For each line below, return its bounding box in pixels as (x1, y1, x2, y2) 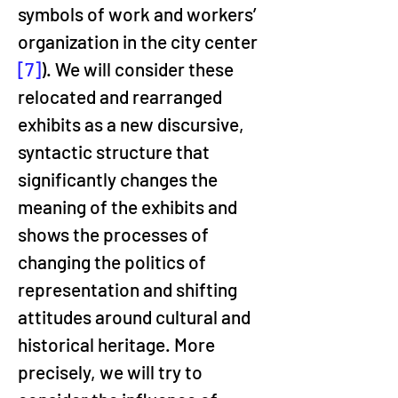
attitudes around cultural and (18, 306, 254, 328)
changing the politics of (18, 251, 210, 273)
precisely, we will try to (18, 361, 206, 383)
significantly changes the (18, 168, 221, 190)
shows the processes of (18, 223, 212, 245)
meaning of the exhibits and (18, 195, 241, 218)
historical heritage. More (18, 333, 219, 355)
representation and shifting (18, 278, 241, 300)
